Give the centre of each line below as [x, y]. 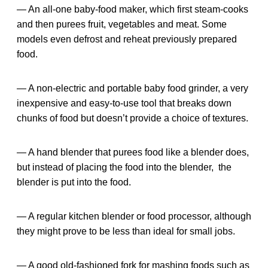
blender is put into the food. [74, 182]
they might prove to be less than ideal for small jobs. [126, 231]
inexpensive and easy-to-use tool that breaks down [124, 103]
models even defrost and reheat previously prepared [127, 39]
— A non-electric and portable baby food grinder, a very [133, 88]
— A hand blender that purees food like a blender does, [133, 152]
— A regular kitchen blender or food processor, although [134, 216]
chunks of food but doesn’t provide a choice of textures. [133, 118]
